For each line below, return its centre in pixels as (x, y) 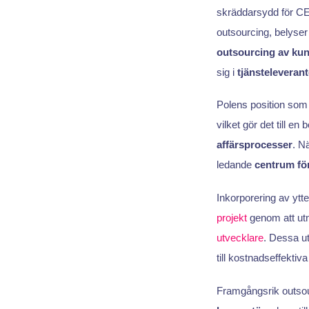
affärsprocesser (254, 145)
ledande (235, 165)
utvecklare (240, 237)
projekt (231, 217)
